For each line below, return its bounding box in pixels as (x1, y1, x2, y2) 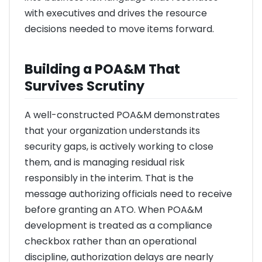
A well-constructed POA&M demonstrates (25, 108, 220, 122)
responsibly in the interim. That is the (25, 171, 194, 185)
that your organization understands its (25, 123, 200, 137)
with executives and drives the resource (25, 6, 207, 20)
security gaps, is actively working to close (25, 139, 213, 153)
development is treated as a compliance (25, 218, 212, 232)
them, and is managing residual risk (25, 155, 185, 169)
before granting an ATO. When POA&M (25, 202, 202, 216)
